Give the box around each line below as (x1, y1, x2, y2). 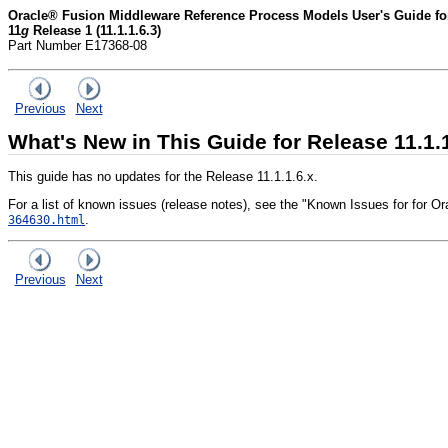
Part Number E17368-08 (8, 38, 147, 53)
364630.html (8, 212, 85, 227)
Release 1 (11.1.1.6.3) (29, 23, 161, 38)
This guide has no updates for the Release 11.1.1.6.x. (8, 168, 318, 184)
